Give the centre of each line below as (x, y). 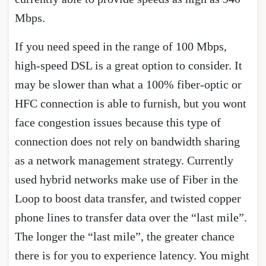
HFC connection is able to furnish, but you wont (131, 103)
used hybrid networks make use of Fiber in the (126, 179)
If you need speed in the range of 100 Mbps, (121, 46)
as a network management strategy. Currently (124, 160)
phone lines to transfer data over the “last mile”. (131, 217)
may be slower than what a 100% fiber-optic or (128, 84)
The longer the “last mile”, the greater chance (125, 236)
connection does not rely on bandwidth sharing (127, 141)
